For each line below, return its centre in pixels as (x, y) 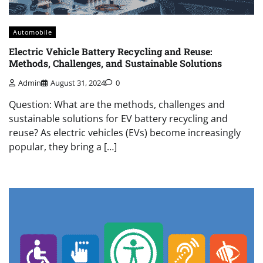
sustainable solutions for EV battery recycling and (118, 118)
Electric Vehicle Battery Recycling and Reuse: (111, 52)
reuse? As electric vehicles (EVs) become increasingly (125, 132)
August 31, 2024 (78, 82)
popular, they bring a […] (63, 146)
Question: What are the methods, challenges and (117, 104)
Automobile (32, 32)
